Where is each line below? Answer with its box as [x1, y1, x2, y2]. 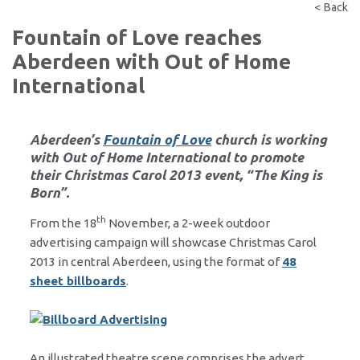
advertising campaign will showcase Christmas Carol [30, 235, 317, 249]
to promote [230, 149, 304, 165]
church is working [211, 131, 327, 147]
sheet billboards [30, 273, 126, 288]
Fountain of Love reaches [12, 25, 262, 49]
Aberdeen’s [30, 131, 103, 147]
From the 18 [30, 215, 96, 230]
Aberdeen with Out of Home [12, 49, 291, 73]
